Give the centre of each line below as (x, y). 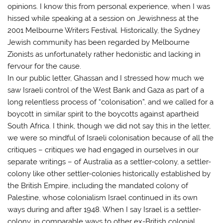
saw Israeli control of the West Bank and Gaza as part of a (106, 90)
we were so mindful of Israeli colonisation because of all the (111, 138)
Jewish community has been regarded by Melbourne (99, 42)
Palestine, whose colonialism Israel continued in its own (103, 197)
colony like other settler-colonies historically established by (109, 173)
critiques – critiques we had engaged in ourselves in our (103, 150)
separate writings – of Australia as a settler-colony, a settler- (110, 162)
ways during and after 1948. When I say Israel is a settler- (105, 209)
